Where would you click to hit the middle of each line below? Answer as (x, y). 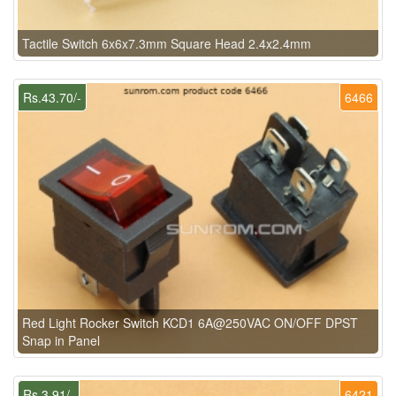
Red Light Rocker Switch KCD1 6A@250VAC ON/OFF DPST (190, 323)
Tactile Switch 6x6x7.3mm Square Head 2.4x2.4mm (167, 44)
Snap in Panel (61, 341)
